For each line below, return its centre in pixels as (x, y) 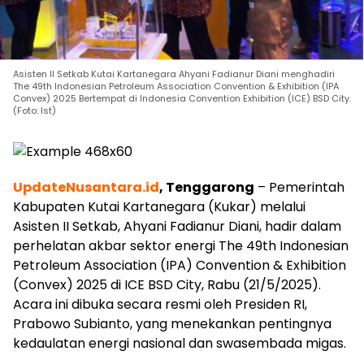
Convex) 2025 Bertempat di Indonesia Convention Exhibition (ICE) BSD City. (182, 98)
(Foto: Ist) (35, 110)
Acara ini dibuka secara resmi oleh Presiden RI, (160, 304)
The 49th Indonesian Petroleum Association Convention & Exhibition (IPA (176, 86)
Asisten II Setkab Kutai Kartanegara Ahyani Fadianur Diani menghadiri (174, 74)
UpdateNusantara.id (86, 187)
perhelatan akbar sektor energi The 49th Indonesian (181, 245)
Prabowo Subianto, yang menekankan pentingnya (172, 323)
